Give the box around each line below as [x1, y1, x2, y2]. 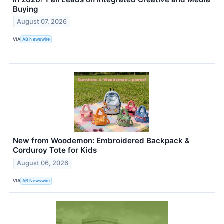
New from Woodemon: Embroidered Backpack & [13, 136, 190, 146]
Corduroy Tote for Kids [13, 145, 97, 155]
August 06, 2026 [17, 159, 69, 167]
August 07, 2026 [17, 18, 67, 26]
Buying [13, 4, 38, 14]
